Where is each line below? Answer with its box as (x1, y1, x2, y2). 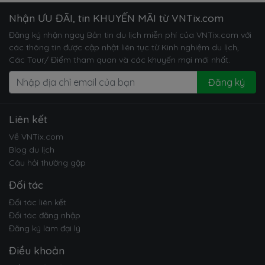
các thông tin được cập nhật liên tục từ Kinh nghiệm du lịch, (9, 42, 239, 53)
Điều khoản (9, 244, 64, 257)
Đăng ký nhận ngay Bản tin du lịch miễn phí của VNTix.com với (9, 30, 251, 41)
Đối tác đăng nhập (9, 210, 80, 221)
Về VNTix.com (9, 131, 63, 143)
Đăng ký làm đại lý (9, 223, 80, 234)
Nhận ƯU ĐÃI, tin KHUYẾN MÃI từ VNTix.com (9, 11, 224, 25)
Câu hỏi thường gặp (9, 157, 86, 169)
